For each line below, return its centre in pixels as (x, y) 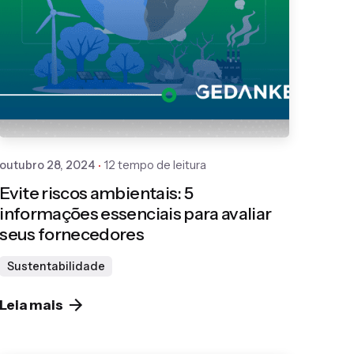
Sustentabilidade (56, 267)
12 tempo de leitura (156, 166)
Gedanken (161, 61)
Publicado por (167, 43)
